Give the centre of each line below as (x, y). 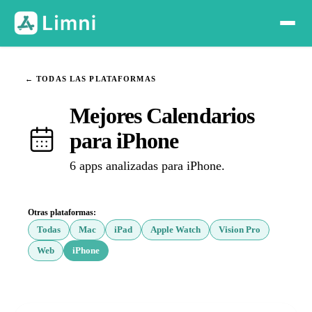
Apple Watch (175, 230)
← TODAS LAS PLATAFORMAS (91, 79)
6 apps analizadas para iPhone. (147, 166)
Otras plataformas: (62, 212)
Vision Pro (240, 230)
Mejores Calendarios (162, 116)
